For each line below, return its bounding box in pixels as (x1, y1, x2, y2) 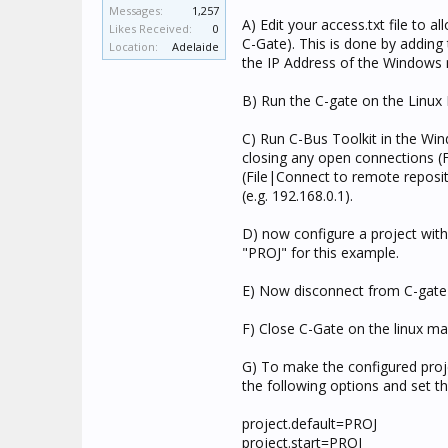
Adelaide (172, 39, 219, 54)
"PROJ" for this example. (242, 243, 399, 262)
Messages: (109, 3, 163, 18)
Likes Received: (109, 21, 192, 36)
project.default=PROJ (242, 414, 377, 433)
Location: (109, 39, 158, 54)
